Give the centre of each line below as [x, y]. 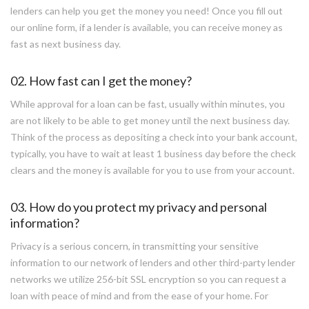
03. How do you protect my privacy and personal [139, 207]
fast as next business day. [66, 44]
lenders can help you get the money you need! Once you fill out [147, 11]
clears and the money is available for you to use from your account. [152, 170]
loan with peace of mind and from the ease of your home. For [139, 296]
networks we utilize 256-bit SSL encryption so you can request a [148, 279]
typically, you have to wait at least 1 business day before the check [153, 153]
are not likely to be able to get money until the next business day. [150, 120]
